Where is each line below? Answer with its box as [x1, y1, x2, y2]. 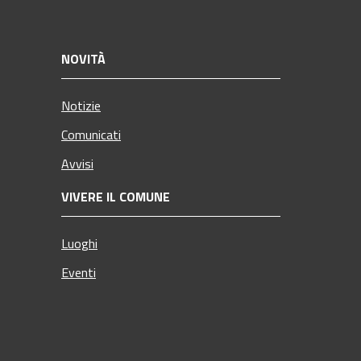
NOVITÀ [61, 48, 106, 68]
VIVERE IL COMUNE [61, 186, 170, 206]
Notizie [61, 95, 101, 115]
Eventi [61, 262, 96, 282]
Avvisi [61, 153, 93, 173]
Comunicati [61, 124, 121, 144]
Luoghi [61, 233, 98, 253]
